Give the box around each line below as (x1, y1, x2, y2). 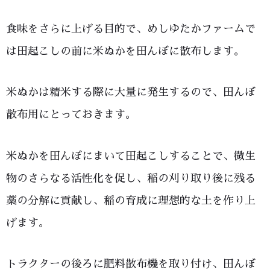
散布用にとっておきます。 (6, 109, 136, 121)
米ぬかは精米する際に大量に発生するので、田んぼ (6, 87, 256, 98)
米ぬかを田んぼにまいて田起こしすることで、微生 (6, 150, 256, 162)
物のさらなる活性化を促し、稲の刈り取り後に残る (6, 172, 256, 184)
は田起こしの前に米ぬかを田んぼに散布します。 (6, 45, 245, 57)
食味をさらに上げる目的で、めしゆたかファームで (6, 23, 256, 34)
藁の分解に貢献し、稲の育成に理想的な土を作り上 (6, 195, 256, 206)
